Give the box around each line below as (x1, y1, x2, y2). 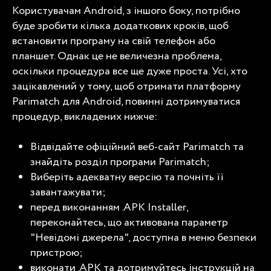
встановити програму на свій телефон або (12, 33, 215, 49)
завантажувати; (30, 184, 106, 200)
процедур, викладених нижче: (12, 108, 160, 125)
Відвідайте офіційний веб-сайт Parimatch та (30, 139, 244, 155)
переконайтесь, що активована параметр (30, 214, 228, 230)
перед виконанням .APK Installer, (30, 199, 188, 215)
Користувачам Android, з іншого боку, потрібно (12, 2, 240, 19)
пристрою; (30, 244, 83, 261)
